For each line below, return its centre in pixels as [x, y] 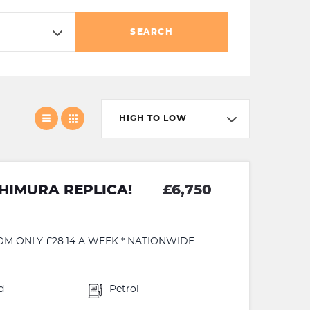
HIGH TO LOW [153, 118]
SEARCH [152, 32]
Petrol [125, 290]
